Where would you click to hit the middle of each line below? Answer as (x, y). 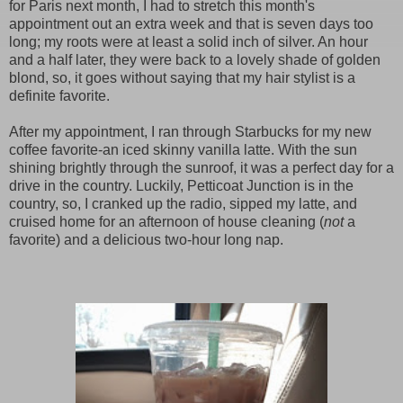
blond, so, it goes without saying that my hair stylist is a (182, 77)
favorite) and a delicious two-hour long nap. (146, 239)
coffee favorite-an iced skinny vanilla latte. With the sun (183, 149)
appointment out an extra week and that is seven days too (191, 23)
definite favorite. (59, 95)
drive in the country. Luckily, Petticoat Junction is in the (181, 185)
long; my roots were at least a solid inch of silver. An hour (188, 41)
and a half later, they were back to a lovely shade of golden (195, 59)
